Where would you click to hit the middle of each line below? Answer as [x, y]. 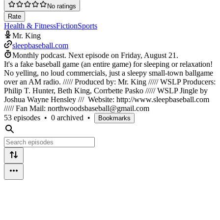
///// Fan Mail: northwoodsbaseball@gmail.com [77, 108]
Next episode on [95, 55]
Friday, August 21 [149, 55]
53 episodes [22, 117]
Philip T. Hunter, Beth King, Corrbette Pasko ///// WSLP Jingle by [106, 90]
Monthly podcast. [39, 55]
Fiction [67, 26]
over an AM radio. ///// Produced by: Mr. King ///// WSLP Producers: [110, 82]
